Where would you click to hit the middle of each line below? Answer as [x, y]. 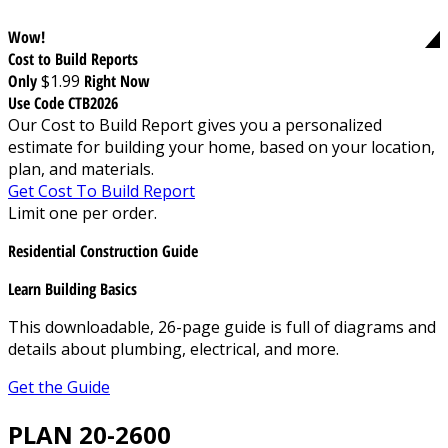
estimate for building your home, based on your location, [221, 146]
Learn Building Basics [72, 288]
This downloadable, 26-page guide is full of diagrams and [222, 326]
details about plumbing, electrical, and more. [173, 348]
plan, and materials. [81, 168]
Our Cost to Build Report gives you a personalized [195, 124]
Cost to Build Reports [73, 58]
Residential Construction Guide [103, 250]
